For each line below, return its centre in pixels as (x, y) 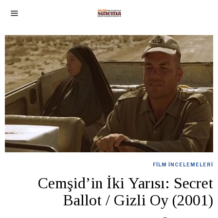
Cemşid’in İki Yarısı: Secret (126, 183)
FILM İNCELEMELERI (183, 164)
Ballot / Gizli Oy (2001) (138, 200)
